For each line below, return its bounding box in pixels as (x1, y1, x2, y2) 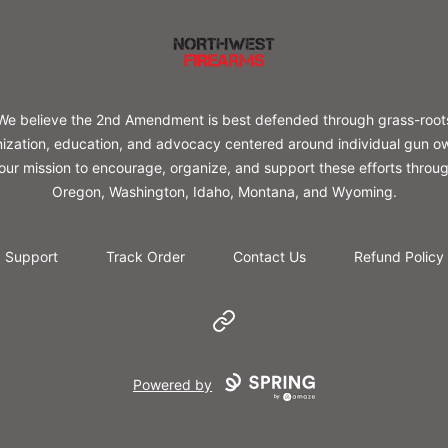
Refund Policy (353, 248, 444, 266)
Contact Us (232, 248, 306, 266)
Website (211, 310, 271, 331)
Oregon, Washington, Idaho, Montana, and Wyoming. (51, 183, 397, 201)
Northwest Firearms (159, 31, 309, 52)
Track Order (105, 248, 185, 266)
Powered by (133, 376, 213, 394)
